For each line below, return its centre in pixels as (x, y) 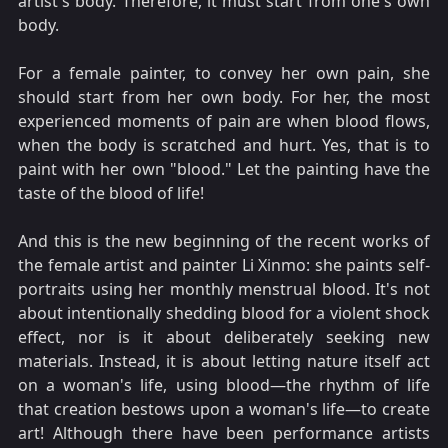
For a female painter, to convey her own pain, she (224, 73)
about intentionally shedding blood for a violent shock (224, 313)
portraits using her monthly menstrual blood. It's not (224, 289)
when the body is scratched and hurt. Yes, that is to (224, 145)
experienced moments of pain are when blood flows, (224, 121)
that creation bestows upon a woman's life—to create (224, 409)
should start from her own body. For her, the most (224, 97)
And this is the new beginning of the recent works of (224, 241)
